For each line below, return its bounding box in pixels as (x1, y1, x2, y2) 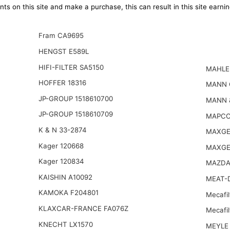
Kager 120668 (38, 141, 84, 150)
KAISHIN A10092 (38, 172, 92, 181)
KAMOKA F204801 (38, 188, 99, 197)
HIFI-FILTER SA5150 (38, 63, 104, 71)
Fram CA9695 (38, 31, 84, 40)
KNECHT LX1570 (38, 220, 93, 228)
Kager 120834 (38, 157, 84, 166)
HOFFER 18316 (38, 79, 86, 87)
